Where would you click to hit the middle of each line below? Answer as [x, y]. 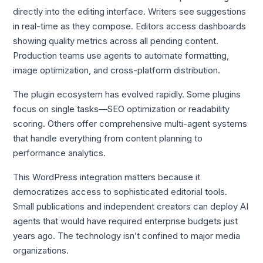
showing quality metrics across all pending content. [116, 41]
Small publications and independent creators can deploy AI [131, 207]
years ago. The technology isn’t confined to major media [127, 236]
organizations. [41, 251]
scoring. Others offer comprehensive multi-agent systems [130, 124]
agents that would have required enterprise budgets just [126, 222]
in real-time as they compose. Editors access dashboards [130, 26]
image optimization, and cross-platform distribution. [117, 70]
